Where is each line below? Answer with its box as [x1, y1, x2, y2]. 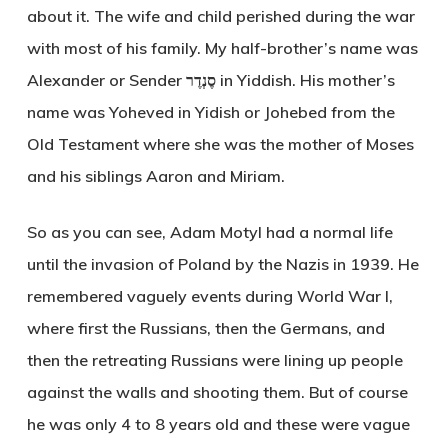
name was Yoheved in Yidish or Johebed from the [26, 101, 395, 122]
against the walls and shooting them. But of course [26, 381, 408, 402]
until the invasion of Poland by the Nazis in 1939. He [26, 253, 419, 274]
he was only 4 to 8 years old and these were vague [26, 413, 410, 434]
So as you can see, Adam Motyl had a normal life [26, 221, 393, 242]
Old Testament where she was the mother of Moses [26, 133, 414, 154]
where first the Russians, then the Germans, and [26, 317, 385, 338]
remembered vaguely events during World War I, [26, 285, 393, 306]
